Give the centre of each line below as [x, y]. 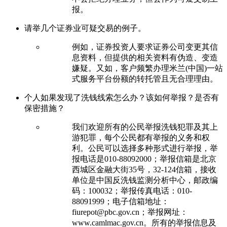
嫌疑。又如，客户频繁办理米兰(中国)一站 [147, 68]
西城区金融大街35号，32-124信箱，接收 [144, 169]
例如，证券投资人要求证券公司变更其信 [145, 47]
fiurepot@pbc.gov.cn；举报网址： [130, 212]
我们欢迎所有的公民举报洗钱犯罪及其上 [145, 127]
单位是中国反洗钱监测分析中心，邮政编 [145, 180]
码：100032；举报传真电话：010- [132, 191]
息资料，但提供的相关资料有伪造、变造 [145, 57]
